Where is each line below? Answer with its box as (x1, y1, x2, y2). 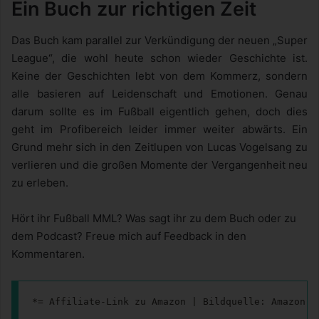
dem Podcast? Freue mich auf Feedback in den (11, 229, 246, 244)
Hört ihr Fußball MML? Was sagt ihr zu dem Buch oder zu (11, 211, 296, 226)
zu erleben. (11, 176, 68, 190)
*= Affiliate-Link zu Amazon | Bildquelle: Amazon (31, 296, 305, 307)
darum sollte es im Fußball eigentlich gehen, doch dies (11, 105, 308, 119)
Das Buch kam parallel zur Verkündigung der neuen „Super (11, 33, 308, 48)
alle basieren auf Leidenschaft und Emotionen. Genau (11, 87, 308, 101)
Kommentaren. (11, 247, 85, 261)
